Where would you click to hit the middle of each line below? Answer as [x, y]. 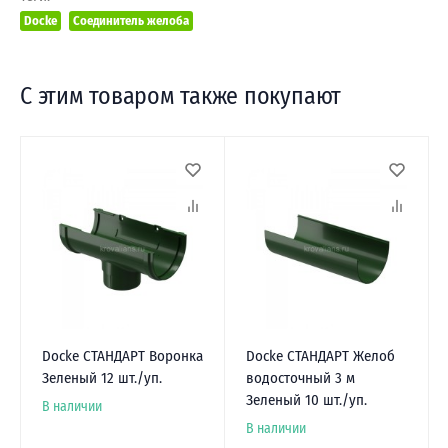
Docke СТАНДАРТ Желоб [320, 356]
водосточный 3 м [300, 378]
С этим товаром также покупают [181, 95]
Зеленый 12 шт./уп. [101, 378]
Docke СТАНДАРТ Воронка [122, 356]
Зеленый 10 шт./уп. [306, 400]
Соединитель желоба [131, 20]
